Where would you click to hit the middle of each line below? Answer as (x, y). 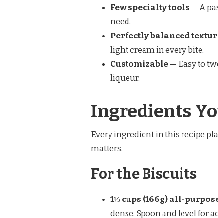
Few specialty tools (150, 8)
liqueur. (125, 78)
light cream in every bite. (157, 50)
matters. (107, 148)
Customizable (139, 64)
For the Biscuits (144, 174)
